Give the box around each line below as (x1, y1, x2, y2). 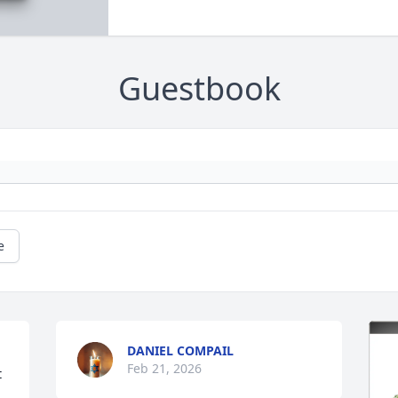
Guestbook (117, 67, 281, 111)
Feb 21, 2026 (127, 360, 203, 378)
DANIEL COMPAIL (127, 342, 235, 360)
